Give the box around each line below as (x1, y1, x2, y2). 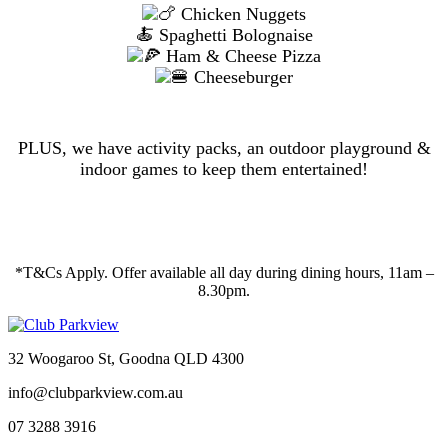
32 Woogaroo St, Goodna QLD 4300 (8, 349, 244, 367)
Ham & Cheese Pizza (161, 45, 321, 66)
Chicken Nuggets (176, 3, 306, 24)
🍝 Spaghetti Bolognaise (135, 24, 313, 45)
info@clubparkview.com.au (8, 383, 183, 401)
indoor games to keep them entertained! (80, 158, 368, 179)
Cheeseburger (189, 66, 293, 87)
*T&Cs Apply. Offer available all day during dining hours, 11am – (14, 263, 434, 281)
